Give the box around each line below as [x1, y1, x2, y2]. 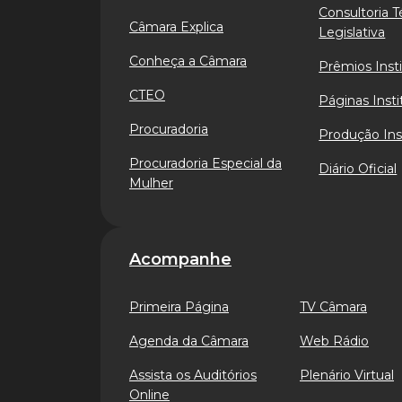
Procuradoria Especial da [129, 155, 282, 171]
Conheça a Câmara [129, 53, 247, 69]
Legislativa [319, 24, 386, 40]
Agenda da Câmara [129, 333, 249, 349]
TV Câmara [300, 299, 367, 315]
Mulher [129, 175, 173, 191]
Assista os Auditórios [129, 367, 257, 383]
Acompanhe [129, 249, 232, 269]
